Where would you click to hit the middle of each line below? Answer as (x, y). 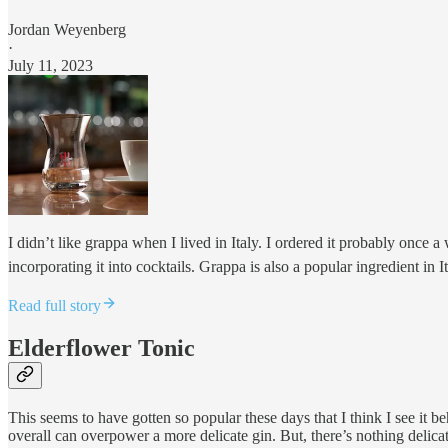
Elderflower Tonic (101, 348)
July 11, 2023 (50, 66)
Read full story (54, 306)
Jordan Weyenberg (67, 30)
